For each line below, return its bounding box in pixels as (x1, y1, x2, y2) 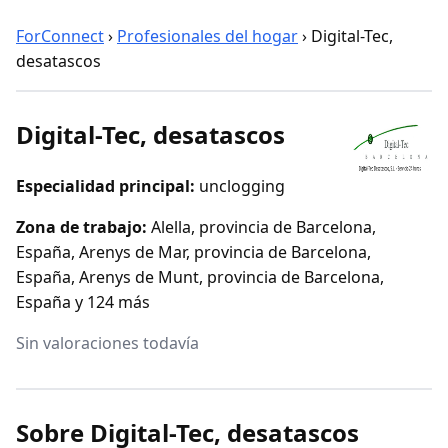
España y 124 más (16, 290, 150, 313)
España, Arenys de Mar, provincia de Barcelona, (16, 240, 371, 263)
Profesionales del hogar (117, 25, 298, 47)
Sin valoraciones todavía (16, 331, 199, 354)
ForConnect (16, 25, 104, 47)
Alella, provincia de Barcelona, (151, 215, 376, 238)
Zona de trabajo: (16, 215, 147, 238)
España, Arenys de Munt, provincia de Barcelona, (16, 265, 384, 288)
